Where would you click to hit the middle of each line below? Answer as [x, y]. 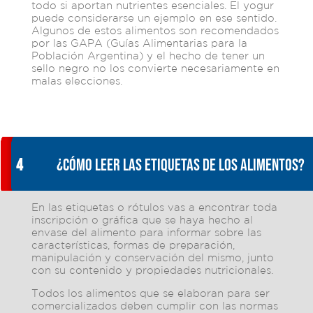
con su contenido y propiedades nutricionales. [152, 270]
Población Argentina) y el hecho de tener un [148, 56]
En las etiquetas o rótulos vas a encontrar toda [154, 208]
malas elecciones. [77, 81]
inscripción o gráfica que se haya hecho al [142, 220]
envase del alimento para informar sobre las [146, 233]
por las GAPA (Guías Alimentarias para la [139, 43]
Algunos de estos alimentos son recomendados [155, 31]
